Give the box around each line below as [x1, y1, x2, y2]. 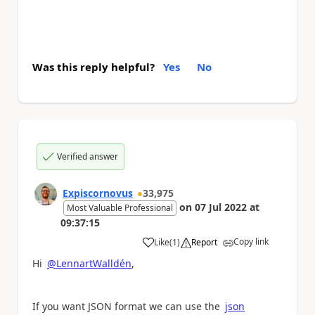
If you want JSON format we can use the [32, 300, 223, 313]
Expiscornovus [63, 186, 133, 200]
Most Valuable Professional [67, 202, 173, 214]
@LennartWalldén [47, 257, 131, 270]
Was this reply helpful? [32, 60, 155, 74]
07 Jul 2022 [195, 200, 247, 214]
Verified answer [57, 150, 118, 162]
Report [191, 236, 217, 248]
